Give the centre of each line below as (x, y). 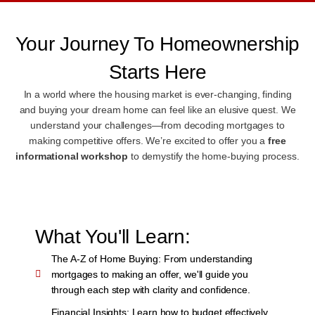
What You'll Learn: (113, 237)
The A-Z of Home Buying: (106, 259)
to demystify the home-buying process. (214, 156)
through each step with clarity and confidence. (150, 290)
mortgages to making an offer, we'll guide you (149, 275)
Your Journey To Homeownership (157, 44)
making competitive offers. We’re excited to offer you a (149, 140)
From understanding (207, 259)
